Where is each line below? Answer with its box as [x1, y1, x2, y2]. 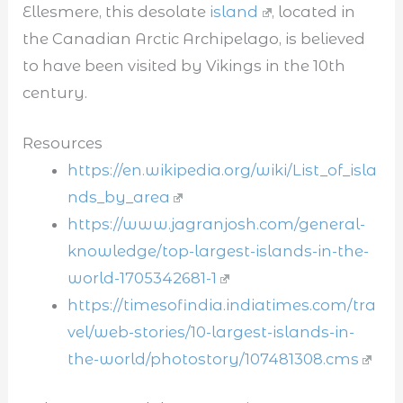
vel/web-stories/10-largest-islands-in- [67, 322, 354, 341]
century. [22, 83, 88, 102]
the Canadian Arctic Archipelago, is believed [22, 29, 366, 48]
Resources [22, 133, 103, 152]
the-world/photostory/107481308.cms [67, 349, 359, 368]
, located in [272, 2, 356, 21]
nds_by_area [67, 187, 170, 206]
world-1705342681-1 [67, 268, 217, 287]
